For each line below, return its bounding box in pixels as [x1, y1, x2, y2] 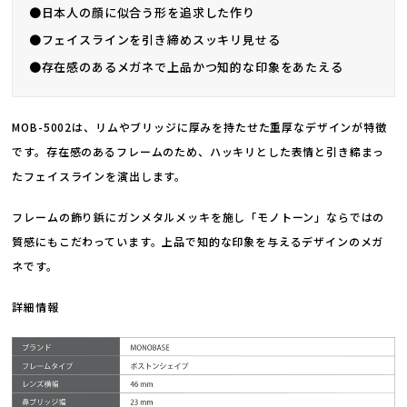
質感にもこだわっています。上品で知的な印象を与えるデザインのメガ [12, 233, 384, 250]
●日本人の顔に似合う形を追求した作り [28, 3, 255, 21]
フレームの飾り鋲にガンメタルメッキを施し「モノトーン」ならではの [12, 209, 385, 225]
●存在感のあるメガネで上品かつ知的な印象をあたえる [28, 57, 343, 75]
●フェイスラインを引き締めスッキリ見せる [28, 30, 281, 48]
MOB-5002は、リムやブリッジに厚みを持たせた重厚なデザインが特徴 [12, 119, 387, 135]
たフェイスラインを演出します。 [12, 168, 187, 184]
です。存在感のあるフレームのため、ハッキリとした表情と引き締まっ [12, 144, 385, 160]
